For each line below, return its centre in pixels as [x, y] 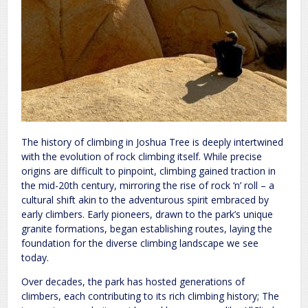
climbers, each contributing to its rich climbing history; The [150, 296]
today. [35, 257]
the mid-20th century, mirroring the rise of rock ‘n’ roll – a [148, 185]
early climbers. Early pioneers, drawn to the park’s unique [147, 214]
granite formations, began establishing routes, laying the [147, 228]
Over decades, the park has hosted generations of [133, 281]
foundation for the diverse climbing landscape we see [140, 243]
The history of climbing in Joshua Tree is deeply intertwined [152, 142]
